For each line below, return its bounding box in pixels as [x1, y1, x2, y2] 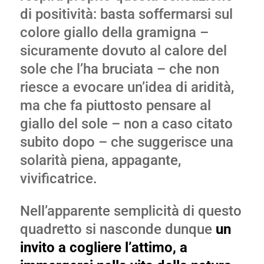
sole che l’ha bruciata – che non [19, 61, 219, 77]
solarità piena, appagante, [19, 152, 181, 169]
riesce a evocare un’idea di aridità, [19, 79, 234, 95]
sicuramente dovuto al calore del [19, 42, 227, 59]
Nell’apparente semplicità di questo [19, 203, 242, 219]
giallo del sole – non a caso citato [19, 115, 233, 132]
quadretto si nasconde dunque [19, 221, 216, 237]
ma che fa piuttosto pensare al [19, 97, 211, 114]
